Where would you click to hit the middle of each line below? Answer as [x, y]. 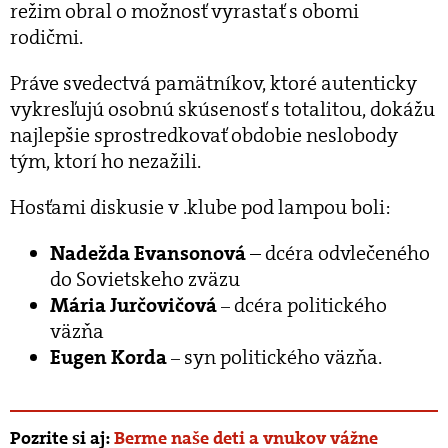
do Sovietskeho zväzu [145, 278]
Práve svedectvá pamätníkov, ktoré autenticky [213, 82]
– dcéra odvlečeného [338, 252]
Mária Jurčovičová [133, 304]
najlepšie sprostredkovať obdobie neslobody [204, 134]
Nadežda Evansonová [148, 252]
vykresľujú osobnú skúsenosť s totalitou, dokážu [222, 108]
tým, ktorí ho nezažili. [107, 160]
